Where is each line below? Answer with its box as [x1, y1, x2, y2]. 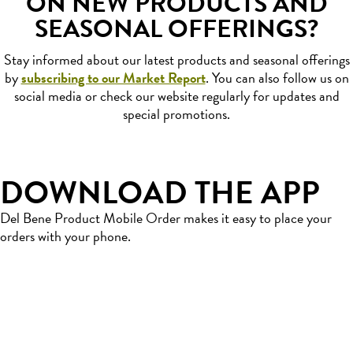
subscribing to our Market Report [20, 66, 206, 88]
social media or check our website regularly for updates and [13, 84, 340, 106]
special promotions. [123, 102, 230, 124]
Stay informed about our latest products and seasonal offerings [3, 48, 350, 70]
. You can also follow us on [205, 66, 349, 88]
